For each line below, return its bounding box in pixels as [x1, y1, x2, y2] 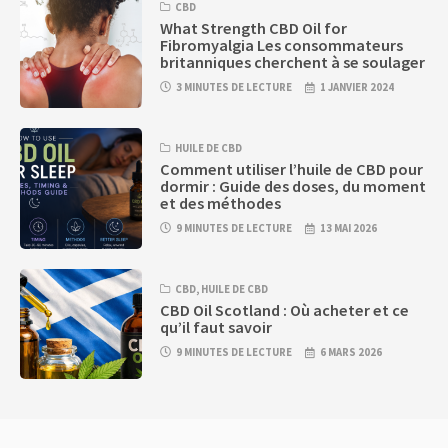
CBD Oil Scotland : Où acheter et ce [160, 299, 410, 320]
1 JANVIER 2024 [320, 80, 395, 95]
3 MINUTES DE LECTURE [176, 80, 293, 95]
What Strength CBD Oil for [160, 18, 348, 39]
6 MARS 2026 [320, 344, 383, 359]
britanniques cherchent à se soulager [160, 52, 426, 73]
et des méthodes [160, 192, 282, 213]
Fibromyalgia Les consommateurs [160, 35, 404, 56]
